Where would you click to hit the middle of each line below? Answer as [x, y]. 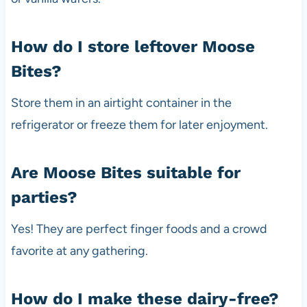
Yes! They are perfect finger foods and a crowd [139, 229]
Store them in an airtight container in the [121, 102]
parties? [44, 197]
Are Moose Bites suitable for [125, 172]
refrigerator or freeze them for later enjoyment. [139, 124]
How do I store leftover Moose [133, 46]
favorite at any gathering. [79, 250]
